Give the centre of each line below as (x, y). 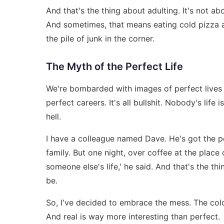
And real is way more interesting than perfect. (133, 216)
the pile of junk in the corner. (100, 38)
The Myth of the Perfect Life (114, 66)
